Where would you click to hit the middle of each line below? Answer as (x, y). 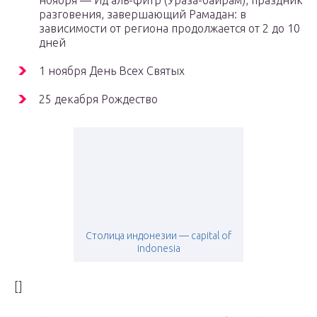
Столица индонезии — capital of (158, 236)
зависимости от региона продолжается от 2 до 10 (169, 29)
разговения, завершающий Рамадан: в (143, 15)
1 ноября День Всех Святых (112, 71)
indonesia (158, 249)
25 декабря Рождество (98, 99)
